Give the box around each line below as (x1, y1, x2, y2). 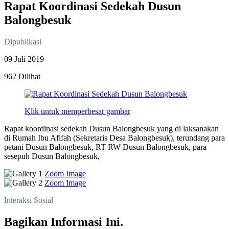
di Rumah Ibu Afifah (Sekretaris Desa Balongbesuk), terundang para (4, 133, 225, 142)
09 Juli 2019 (4, 54, 44, 63)
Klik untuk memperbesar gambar (25, 106, 130, 116)
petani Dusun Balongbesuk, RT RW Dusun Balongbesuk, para (4, 142, 207, 151)
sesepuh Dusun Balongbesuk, (4, 151, 100, 161)
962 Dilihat (4, 72, 40, 81)
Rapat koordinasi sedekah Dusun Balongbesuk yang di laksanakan (4, 124, 219, 133)
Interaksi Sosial (4, 195, 53, 204)
